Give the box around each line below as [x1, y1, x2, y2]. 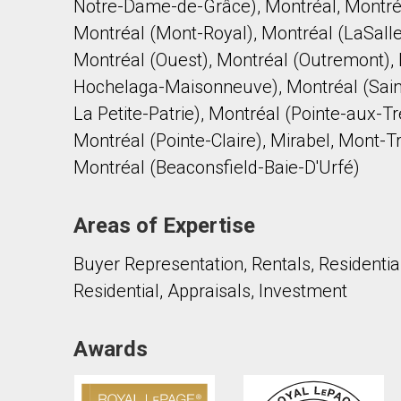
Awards [73, 337, 148, 362]
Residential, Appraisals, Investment [73, 280, 347, 302]
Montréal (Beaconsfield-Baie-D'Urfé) [73, 157, 360, 178]
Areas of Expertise [73, 213, 255, 238]
